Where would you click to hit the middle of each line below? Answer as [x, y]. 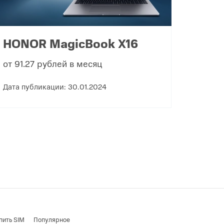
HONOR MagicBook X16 [70, 43]
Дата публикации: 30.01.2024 [54, 86]
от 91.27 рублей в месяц [52, 63]
